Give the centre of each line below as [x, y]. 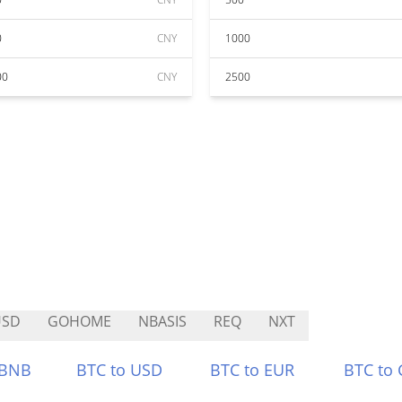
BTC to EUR [252, 370]
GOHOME [79, 321]
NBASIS [162, 321]
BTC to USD [120, 370]
